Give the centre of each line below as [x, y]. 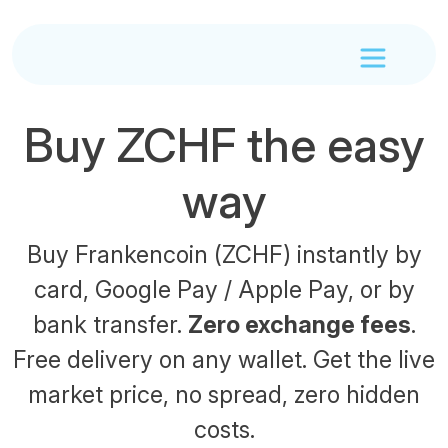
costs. [224, 429]
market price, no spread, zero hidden [224, 394]
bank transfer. [110, 324]
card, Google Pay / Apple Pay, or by [224, 289]
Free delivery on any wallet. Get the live [224, 359]
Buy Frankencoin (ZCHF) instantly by [224, 254]
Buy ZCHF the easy [224, 145]
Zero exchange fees [299, 324]
